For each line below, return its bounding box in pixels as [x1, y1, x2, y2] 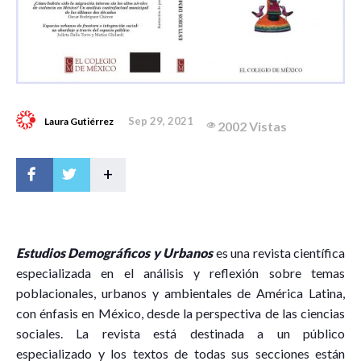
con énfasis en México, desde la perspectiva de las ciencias [16, 305, 345, 321]
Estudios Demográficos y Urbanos [16, 245, 214, 260]
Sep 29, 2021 [128, 114, 193, 127]
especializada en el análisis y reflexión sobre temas [16, 265, 345, 280]
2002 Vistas [218, 118, 287, 134]
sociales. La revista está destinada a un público [16, 326, 345, 341]
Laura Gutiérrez [44, 115, 114, 127]
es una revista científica [213, 245, 346, 260]
